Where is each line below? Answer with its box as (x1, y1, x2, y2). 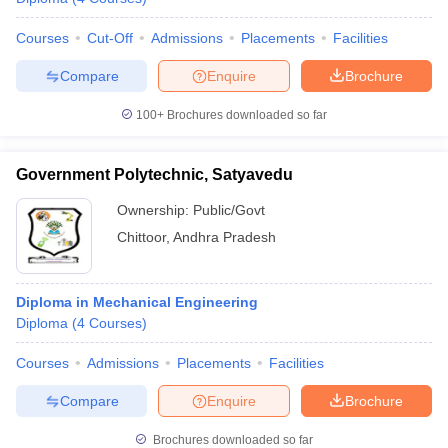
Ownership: (117, 202, 193, 218)
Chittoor (117, 229, 166, 245)
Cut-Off (87, 30, 133, 46)
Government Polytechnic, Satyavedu (16, 166, 293, 183)
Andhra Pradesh (173, 229, 276, 245)
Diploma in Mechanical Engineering (16, 294, 258, 310)
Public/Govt (193, 202, 265, 218)
